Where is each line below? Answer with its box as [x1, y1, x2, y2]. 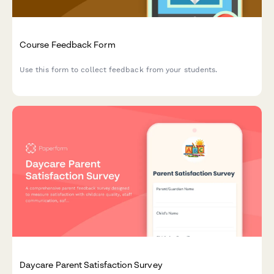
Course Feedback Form [20, 39, 116, 50]
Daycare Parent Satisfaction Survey [20, 259, 163, 270]
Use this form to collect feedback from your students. [20, 65, 218, 75]
